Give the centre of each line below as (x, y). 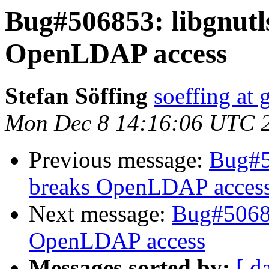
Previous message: (119, 160)
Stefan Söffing (76, 96)
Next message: (100, 214)
